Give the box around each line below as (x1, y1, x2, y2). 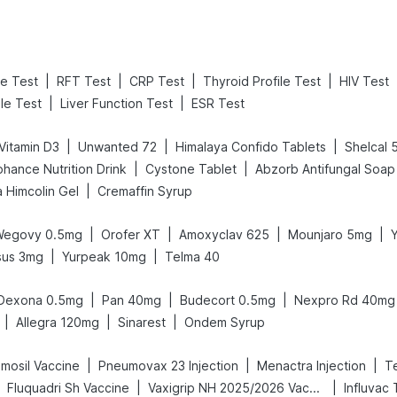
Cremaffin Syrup (97, 183, 192, 198)
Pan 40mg (102, 292, 161, 307)
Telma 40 (165, 249, 220, 264)
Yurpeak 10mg (62, 249, 146, 264)
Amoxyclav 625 (179, 227, 269, 242)
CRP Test (129, 74, 184, 89)
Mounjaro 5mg (288, 227, 372, 242)
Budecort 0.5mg (180, 292, 276, 307)
